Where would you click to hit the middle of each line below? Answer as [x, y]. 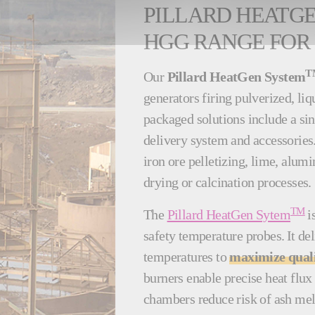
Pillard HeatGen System [236, 77]
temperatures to [187, 257]
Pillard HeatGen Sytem [229, 215]
